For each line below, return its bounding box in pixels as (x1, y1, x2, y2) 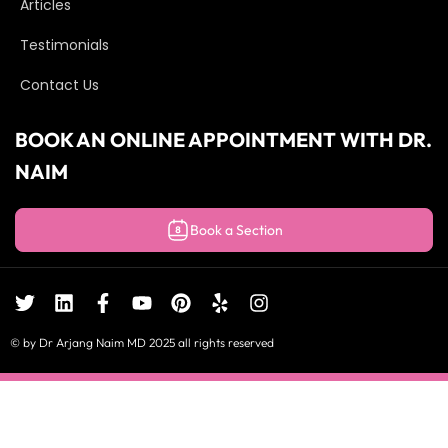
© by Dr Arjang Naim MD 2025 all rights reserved (10, 335, 274, 351)
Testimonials (20, 35, 109, 56)
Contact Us (20, 75, 99, 96)
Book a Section (189, 221, 283, 240)
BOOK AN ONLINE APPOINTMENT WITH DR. (15, 127, 432, 153)
